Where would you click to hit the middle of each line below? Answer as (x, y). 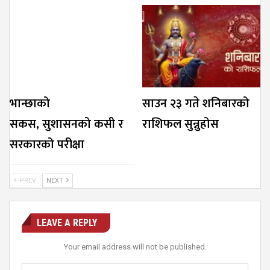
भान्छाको (30, 103)
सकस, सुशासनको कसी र (67, 124)
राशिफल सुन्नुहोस (181, 124)
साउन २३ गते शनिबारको (196, 103)
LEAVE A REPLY (67, 222)
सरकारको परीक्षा (47, 144)
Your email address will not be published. (135, 246)
